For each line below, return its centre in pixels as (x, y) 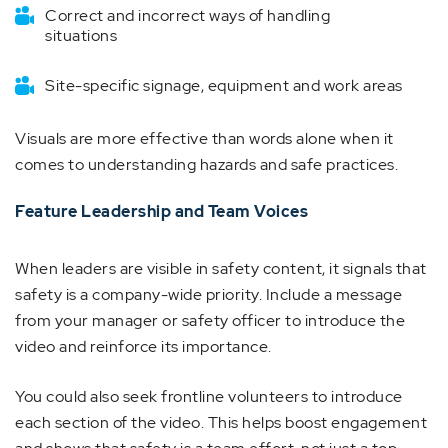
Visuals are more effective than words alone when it (204, 138)
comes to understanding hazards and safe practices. (206, 164)
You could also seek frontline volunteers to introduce (209, 396)
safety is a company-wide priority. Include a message (208, 294)
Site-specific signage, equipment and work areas (224, 85)
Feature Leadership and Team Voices (161, 211)
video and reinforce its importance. (143, 346)
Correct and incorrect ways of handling (187, 15)
